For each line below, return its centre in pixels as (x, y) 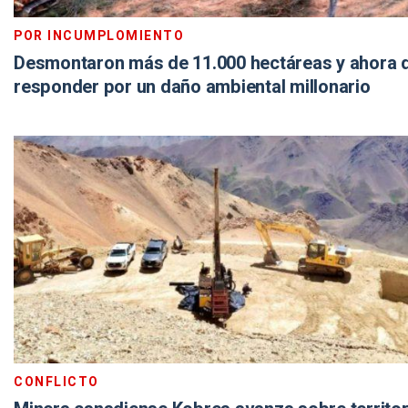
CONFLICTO (56, 382)
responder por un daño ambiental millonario (192, 87)
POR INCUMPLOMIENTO (99, 36)
